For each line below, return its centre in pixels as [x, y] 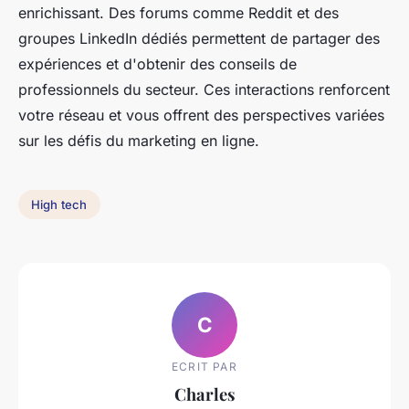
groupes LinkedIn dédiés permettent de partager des [199, 39]
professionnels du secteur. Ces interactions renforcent [204, 90]
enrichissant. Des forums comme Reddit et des [178, 13]
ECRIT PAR [204, 366]
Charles [204, 393]
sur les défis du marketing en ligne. [139, 141]
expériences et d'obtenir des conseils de [157, 64]
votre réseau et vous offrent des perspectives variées [201, 115]
